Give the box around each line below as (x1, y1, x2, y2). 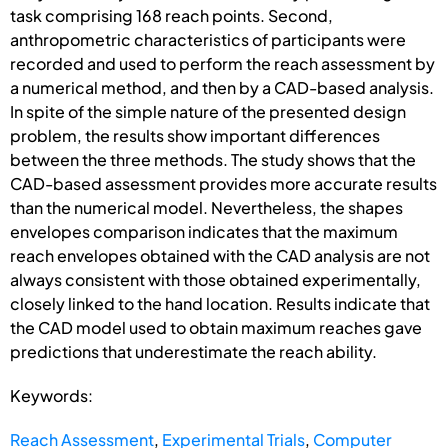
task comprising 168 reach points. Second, (10, 4, 333, 26)
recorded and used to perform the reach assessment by (10, 52, 435, 74)
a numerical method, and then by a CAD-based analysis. (10, 76, 434, 98)
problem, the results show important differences (10, 124, 380, 146)
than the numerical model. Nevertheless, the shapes (10, 196, 403, 218)
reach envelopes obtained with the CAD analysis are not (10, 244, 430, 266)
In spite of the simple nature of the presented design (10, 100, 406, 122)
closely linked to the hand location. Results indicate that (10, 292, 430, 314)
